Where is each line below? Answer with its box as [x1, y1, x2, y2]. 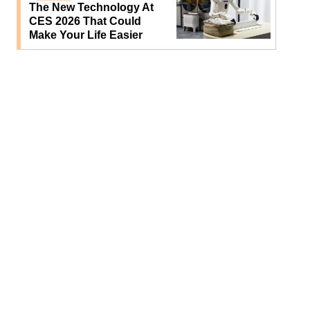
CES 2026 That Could [28, 15, 141, 28]
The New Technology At [28, 1, 154, 14]
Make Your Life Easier [28, 29, 143, 42]
